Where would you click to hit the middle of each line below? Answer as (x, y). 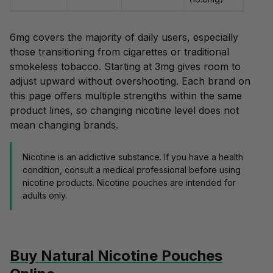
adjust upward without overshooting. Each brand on (130, 81)
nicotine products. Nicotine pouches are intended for (129, 183)
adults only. (45, 196)
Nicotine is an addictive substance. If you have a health (133, 157)
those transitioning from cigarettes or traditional (119, 52)
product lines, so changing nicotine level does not (124, 111)
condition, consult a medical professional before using (132, 170)
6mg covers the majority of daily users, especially (124, 37)
